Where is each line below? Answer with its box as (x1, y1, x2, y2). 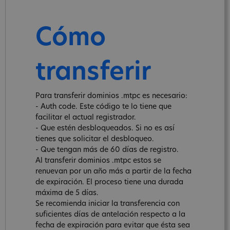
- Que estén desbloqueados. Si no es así (35, 124, 175, 132)
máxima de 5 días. (35, 189, 99, 197)
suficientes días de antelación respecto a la (35, 210, 185, 219)
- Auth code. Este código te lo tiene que (35, 103, 171, 111)
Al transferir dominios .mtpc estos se (35, 157, 161, 165)
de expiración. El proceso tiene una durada (35, 178, 183, 186)
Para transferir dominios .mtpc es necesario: (35, 92, 187, 100)
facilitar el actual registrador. (35, 113, 136, 122)
